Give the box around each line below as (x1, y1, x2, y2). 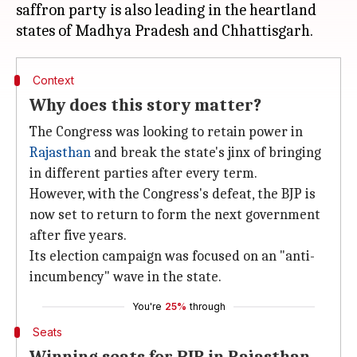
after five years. (29, 227, 127, 244)
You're (131, 300, 162, 312)
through (189, 300, 226, 312)
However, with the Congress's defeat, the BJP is (29, 186, 316, 202)
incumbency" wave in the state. (29, 269, 222, 285)
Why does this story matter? (29, 95, 261, 116)
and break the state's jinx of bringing (91, 144, 321, 161)
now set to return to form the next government (29, 206, 320, 223)
